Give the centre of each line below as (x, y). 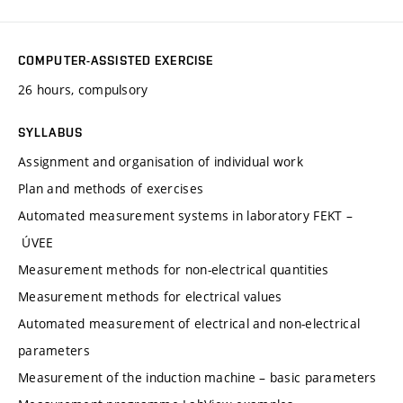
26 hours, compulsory (83, 89)
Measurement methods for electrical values (150, 296)
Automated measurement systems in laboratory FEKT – (185, 215)
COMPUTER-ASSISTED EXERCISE (116, 60)
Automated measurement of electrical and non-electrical (189, 323)
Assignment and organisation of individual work (161, 161)
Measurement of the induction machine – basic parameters (197, 377)
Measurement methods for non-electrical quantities (174, 269)
